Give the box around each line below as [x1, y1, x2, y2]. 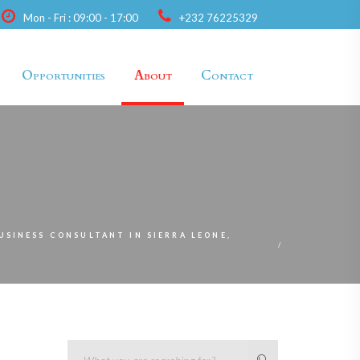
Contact [200, 67, 253, 84]
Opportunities [21, 67, 105, 84]
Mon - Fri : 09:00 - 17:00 [23, 11, 138, 24]
